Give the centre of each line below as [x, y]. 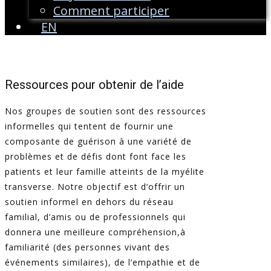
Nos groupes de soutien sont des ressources [106, 111]
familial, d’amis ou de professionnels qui [95, 217]
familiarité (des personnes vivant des [87, 247]
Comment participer [111, 11]
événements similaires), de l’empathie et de [103, 263]
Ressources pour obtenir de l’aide [94, 85]
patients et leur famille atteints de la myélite [105, 172]
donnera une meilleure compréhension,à [95, 232]
